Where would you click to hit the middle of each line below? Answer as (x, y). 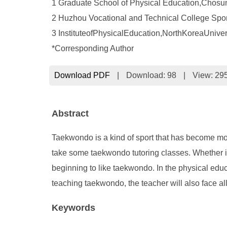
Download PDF (82, 75)
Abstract (70, 113)
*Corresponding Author (93, 48)
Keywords (73, 208)
